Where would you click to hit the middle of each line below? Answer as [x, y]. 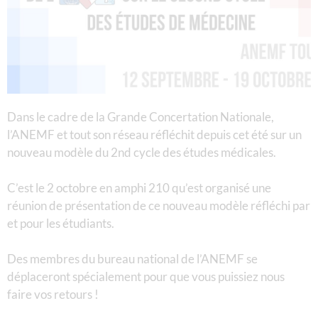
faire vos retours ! [53, 294]
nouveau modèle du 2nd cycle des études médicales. [142, 152]
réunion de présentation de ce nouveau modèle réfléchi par [159, 205]
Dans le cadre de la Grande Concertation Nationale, [141, 116]
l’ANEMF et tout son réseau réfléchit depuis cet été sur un [154, 134]
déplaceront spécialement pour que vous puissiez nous [146, 276]
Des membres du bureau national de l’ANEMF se [132, 258]
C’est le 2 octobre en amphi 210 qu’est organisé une [139, 187]
